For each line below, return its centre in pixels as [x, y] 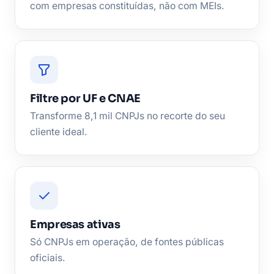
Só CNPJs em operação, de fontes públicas [127, 242]
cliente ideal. [59, 131]
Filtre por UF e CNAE [85, 98]
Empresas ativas [75, 224]
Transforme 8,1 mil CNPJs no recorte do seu [128, 116]
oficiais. [48, 257]
